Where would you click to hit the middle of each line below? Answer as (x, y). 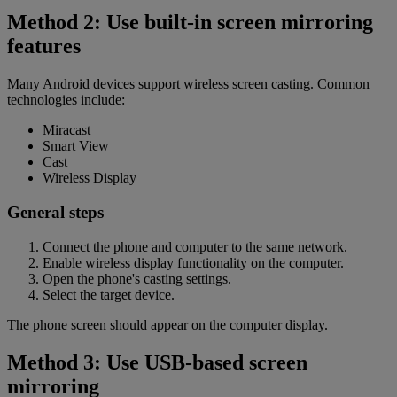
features (44, 47)
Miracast (66, 130)
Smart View (76, 146)
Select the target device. (109, 294)
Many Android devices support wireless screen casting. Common (188, 84)
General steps (55, 213)
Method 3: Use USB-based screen (157, 362)
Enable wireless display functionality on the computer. (193, 262)
